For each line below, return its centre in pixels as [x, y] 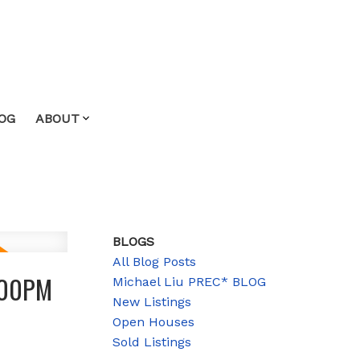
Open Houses [154, 321]
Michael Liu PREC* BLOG [190, 281]
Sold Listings [152, 342]
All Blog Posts [155, 261]
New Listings [152, 301]
